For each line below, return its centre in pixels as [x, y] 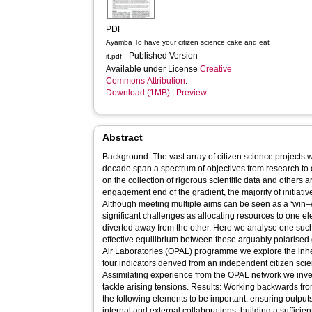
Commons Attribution [146, 81]
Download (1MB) [138, 93]
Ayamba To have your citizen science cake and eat [188, 42]
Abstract [123, 137]
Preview [192, 93]
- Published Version [162, 56]
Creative [216, 69]
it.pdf [114, 56]
